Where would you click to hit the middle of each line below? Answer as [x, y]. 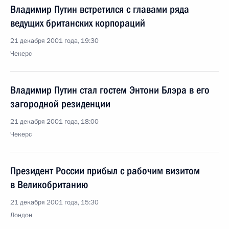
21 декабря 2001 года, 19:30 [54, 41]
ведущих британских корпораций [78, 23]
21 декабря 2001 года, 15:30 [54, 202]
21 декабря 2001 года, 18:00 [54, 122]
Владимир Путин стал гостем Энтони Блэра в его [110, 90]
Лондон [21, 215]
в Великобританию [49, 185]
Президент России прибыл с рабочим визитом [105, 171]
